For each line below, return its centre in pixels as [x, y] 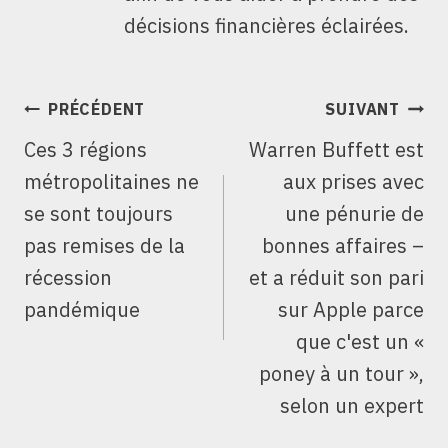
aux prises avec [353, 182]
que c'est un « [360, 342]
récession [68, 278]
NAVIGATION [104, 105]
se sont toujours [98, 214]
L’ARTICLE [88, 161]
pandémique [82, 310]
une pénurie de [354, 214]
